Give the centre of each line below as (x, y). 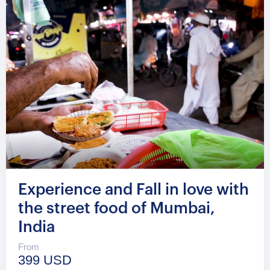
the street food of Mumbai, (117, 209)
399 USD (45, 260)
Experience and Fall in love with (133, 190)
